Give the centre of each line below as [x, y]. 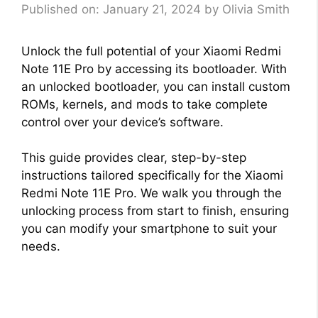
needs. [41, 247]
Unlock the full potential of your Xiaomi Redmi [151, 51]
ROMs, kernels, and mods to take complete [144, 104]
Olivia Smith [256, 9]
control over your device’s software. [122, 122]
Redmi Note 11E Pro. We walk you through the [152, 193]
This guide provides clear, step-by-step [134, 158]
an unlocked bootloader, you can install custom [156, 86]
